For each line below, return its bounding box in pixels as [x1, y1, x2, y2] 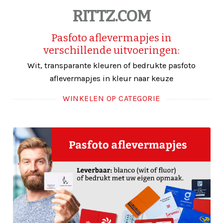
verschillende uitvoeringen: [43, 44, 180, 56]
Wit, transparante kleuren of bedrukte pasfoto [27, 61, 196, 71]
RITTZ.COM [72, 6, 151, 26]
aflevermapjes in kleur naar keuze [50, 74, 173, 84]
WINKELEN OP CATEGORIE [63, 94, 160, 104]
